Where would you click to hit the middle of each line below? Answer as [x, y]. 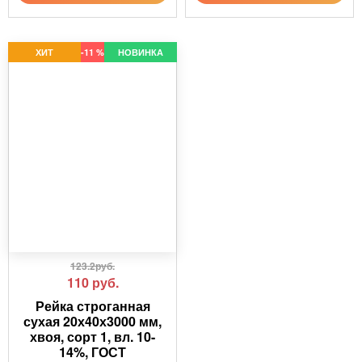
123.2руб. [93, 266]
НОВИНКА [141, 53]
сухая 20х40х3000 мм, [93, 322]
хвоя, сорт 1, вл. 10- [93, 337]
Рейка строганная [93, 306]
